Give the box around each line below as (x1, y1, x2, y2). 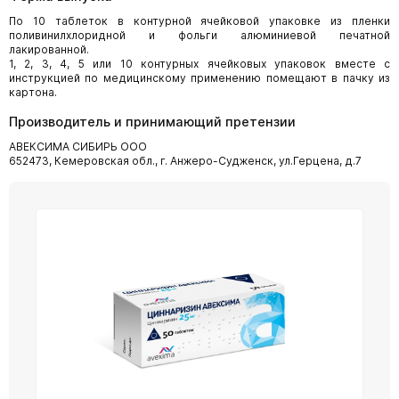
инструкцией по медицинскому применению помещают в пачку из (9, 70, 390, 85)
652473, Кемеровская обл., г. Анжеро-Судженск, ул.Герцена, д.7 (9, 153, 362, 167)
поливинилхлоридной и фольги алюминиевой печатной (9, 28, 390, 42)
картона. (9, 85, 57, 99)
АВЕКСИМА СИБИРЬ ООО (9, 139, 147, 153)
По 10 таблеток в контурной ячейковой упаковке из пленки (9, 13, 390, 28)
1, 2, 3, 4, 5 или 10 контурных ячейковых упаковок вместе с (9, 56, 390, 70)
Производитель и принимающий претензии (9, 113, 296, 129)
